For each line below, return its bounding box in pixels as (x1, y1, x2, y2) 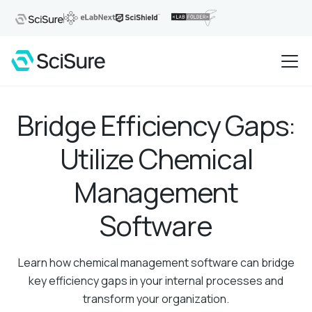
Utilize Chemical (59, 139, 253, 178)
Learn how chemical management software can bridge (17, 255, 295, 270)
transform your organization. (83, 291, 229, 306)
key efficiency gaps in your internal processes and (29, 273, 283, 288)
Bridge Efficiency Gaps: (16, 106, 296, 144)
